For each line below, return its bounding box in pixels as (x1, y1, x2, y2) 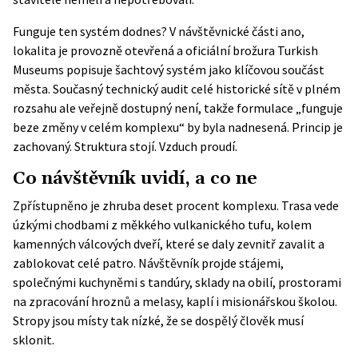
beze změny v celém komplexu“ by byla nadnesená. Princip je (13, 119, 343, 135)
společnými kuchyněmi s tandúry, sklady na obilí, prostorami (13, 274, 341, 290)
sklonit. (13, 332, 54, 348)
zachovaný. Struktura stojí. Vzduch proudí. (13, 138, 237, 154)
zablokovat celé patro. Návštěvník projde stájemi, (13, 255, 284, 271)
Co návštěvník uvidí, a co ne (13, 167, 257, 190)
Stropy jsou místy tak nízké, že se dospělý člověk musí (13, 312, 304, 328)
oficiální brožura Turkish (185, 42, 318, 58)
